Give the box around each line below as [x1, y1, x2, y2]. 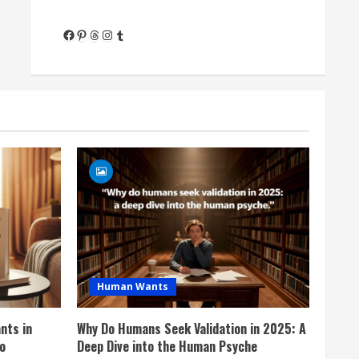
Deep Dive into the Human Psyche [77, 337, 257, 356]
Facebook [62, 24, 112, 44]
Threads [87, 24, 132, 44]
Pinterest [75, 24, 127, 44]
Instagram [100, 24, 158, 44]
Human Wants [97, 280, 168, 293]
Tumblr [113, 25, 151, 44]
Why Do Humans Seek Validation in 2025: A [77, 319, 306, 338]
